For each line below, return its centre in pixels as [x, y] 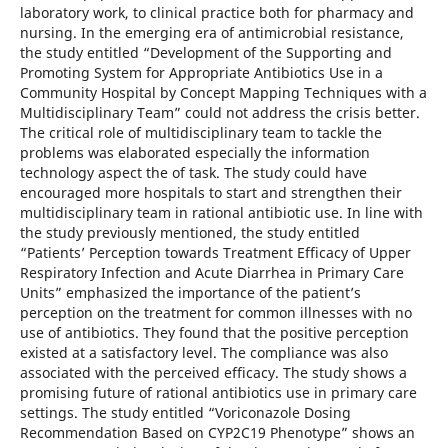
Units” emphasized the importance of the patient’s [190, 292]
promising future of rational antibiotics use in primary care [218, 392]
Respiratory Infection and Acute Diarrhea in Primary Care [211, 272]
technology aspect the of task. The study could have [193, 172]
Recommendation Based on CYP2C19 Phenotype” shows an [217, 432]
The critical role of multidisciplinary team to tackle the [200, 132]
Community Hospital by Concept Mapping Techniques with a [223, 92]
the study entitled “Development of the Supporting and [205, 52]
